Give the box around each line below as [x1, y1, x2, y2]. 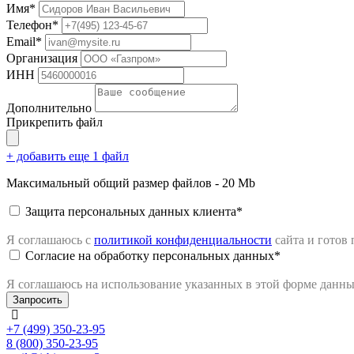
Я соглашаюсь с [6, 232, 94, 247]
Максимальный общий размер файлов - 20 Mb [6, 175, 255, 190]
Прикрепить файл [6, 115, 103, 129]
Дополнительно [6, 100, 92, 115]
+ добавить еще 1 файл [6, 149, 129, 163]
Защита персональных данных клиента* [25, 204, 243, 218]
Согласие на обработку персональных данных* [25, 248, 281, 262]
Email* [6, 34, 42, 48]
